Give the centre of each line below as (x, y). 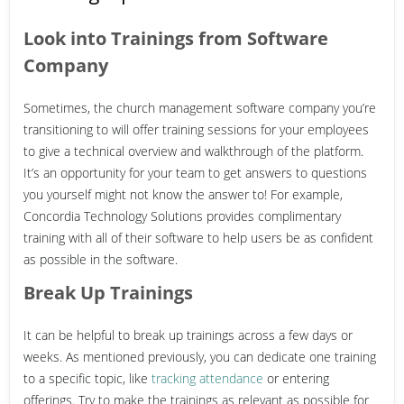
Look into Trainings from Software (176, 38)
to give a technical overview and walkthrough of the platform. (193, 151)
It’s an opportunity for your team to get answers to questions (195, 172)
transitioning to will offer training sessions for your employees (196, 129)
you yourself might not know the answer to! (145, 194)
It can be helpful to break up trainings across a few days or (188, 335)
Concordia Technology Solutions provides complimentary (182, 216)
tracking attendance (206, 378)
